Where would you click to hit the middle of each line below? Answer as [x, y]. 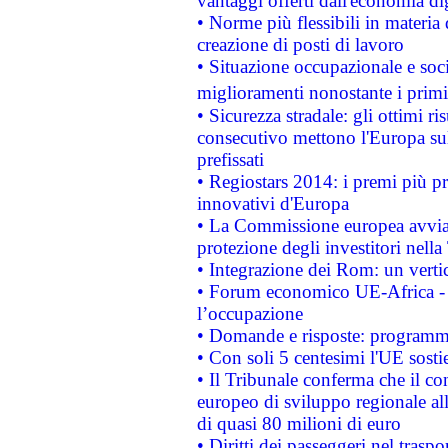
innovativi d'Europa [272, 203]
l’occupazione [249, 313]
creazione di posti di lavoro [300, 44]
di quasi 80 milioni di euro [298, 423]
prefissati [230, 159]
